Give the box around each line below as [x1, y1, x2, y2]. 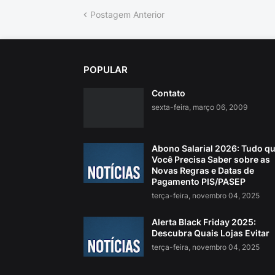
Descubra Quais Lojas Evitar [151, 228, 269, 239]
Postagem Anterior [90, 9, 165, 20]
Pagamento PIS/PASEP [151, 176, 246, 187]
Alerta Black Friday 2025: [151, 217, 256, 228]
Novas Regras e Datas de [151, 165, 254, 176]
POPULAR [83, 64, 128, 76]
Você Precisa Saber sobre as [151, 154, 270, 165]
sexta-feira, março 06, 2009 [151, 103, 247, 112]
